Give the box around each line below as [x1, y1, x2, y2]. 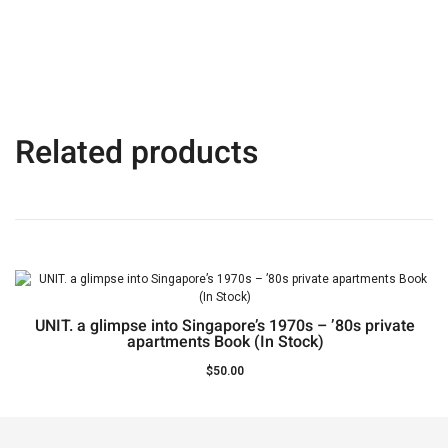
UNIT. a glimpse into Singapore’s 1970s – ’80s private [35, 313, 415, 338]
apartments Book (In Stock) [126, 329, 324, 354]
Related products [15, 128, 258, 176]
